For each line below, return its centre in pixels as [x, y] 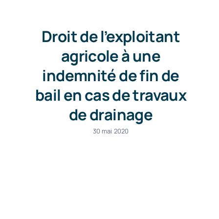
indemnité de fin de [111, 75]
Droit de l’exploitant [111, 36]
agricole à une [111, 56]
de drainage [111, 114]
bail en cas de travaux [111, 95]
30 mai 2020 [111, 131]
